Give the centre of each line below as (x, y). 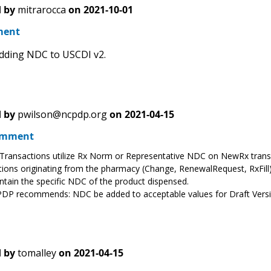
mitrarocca (41, 10)
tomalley (37, 253)
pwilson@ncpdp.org (62, 115)
